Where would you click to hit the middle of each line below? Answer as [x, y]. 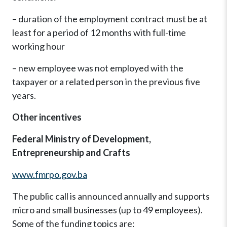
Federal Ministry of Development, [82, 139]
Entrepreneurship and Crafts [71, 153]
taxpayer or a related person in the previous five [106, 82]
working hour [39, 46]
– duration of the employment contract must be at [110, 19]
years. [24, 96]
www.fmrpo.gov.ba [50, 175]
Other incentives [47, 117]
